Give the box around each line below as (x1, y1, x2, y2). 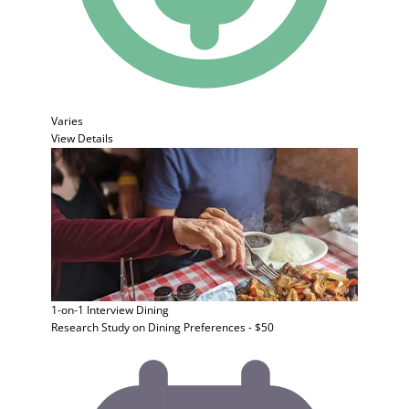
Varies (51, 113, 83, 129)
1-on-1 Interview (51, 302, 133, 318)
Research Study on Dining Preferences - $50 (51, 320, 274, 335)
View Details (51, 131, 113, 146)
